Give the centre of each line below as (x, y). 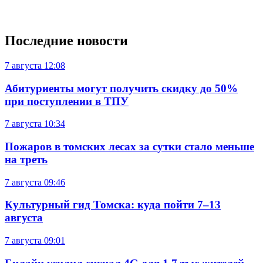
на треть (26, 159)
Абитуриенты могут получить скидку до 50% (121, 88)
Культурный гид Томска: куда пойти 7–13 (113, 205)
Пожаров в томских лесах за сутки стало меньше (129, 146)
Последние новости (66, 40)
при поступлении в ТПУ (67, 101)
